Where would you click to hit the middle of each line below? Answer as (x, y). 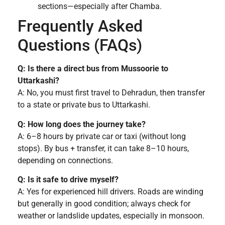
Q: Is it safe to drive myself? (68, 180)
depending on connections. (65, 160)
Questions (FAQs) (80, 45)
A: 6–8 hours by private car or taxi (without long (102, 136)
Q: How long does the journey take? (82, 124)
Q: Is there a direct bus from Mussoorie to (93, 69)
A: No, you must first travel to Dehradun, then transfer (111, 93)
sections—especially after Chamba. (100, 7)
